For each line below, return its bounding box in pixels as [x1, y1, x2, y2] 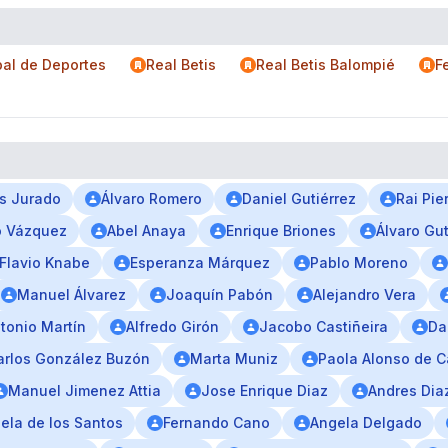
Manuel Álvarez [17, 286, 126, 303]
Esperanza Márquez [130, 254, 270, 271]
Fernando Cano [163, 414, 270, 431]
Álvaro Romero [101, 190, 202, 207]
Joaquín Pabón [166, 286, 273, 303]
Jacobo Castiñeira [259, 318, 388, 335]
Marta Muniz [190, 350, 278, 367]
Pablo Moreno [310, 254, 408, 271]
